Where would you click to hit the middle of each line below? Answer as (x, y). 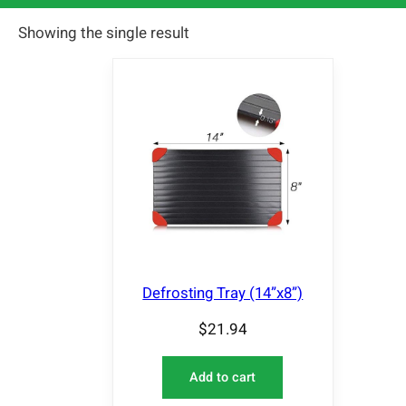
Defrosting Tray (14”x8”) (223, 293)
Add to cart (223, 378)
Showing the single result (104, 34)
